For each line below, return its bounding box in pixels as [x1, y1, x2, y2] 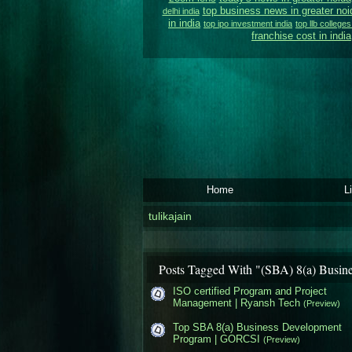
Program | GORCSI [173, 332, 260, 345]
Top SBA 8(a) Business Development [173, 321, 342, 333]
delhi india [162, 6, 200, 16]
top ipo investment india [203, 19, 292, 28]
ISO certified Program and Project [173, 284, 327, 297]
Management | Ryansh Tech [173, 296, 300, 309]
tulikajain [148, 210, 192, 222]
